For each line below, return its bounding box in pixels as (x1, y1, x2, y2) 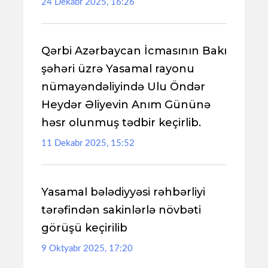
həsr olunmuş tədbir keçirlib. (41, 116, 201, 129)
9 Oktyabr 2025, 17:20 (41, 244, 133, 253)
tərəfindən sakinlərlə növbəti (41, 203, 201, 217)
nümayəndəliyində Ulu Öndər (41, 80, 205, 93)
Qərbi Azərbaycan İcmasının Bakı (41, 44, 227, 57)
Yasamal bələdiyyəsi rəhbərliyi (41, 185, 205, 199)
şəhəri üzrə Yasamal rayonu (41, 62, 194, 75)
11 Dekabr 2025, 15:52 (41, 139, 135, 148)
